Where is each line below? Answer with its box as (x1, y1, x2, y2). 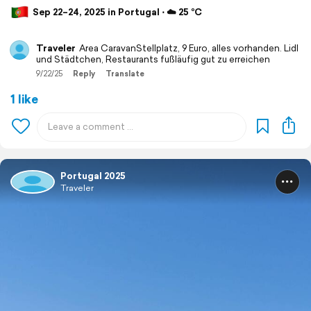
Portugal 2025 (60, 169, 126, 183)
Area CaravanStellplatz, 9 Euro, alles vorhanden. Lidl (79, 41, 299, 55)
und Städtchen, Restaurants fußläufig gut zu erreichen (36, 52, 270, 66)
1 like (10, 90, 38, 108)
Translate (106, 67, 144, 79)
